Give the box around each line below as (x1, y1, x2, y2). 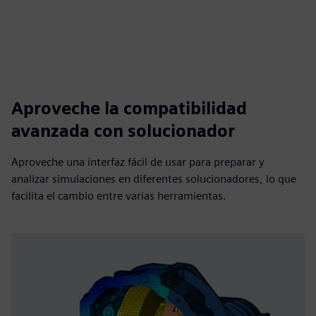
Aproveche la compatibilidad (11, 98, 247, 119)
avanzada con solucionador (11, 121, 235, 141)
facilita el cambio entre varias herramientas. (11, 189, 226, 202)
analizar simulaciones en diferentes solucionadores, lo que (11, 172, 296, 186)
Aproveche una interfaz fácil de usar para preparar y (11, 155, 265, 169)
